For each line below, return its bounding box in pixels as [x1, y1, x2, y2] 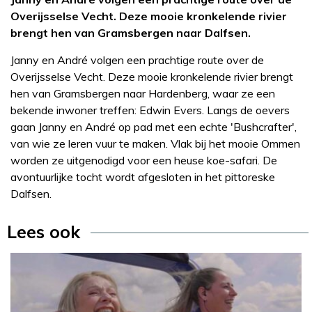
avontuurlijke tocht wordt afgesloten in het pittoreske [10, 170, 275, 185]
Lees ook [7, 221, 80, 243]
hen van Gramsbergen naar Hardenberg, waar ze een [10, 86, 275, 101]
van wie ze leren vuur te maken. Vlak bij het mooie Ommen [10, 136, 300, 151]
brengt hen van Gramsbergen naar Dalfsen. [10, 26, 251, 40]
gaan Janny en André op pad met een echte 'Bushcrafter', [10, 120, 297, 134]
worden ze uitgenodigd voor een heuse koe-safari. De [10, 153, 277, 168]
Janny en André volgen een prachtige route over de [10, 53, 264, 68]
